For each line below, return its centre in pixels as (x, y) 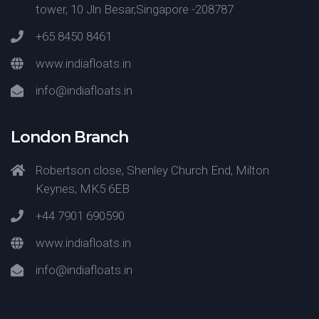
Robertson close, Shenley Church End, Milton (152, 170)
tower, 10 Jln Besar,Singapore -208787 (135, 9)
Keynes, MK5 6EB (83, 189)
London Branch (69, 137)
